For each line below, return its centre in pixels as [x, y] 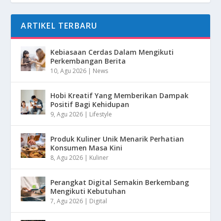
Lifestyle [101, 114]
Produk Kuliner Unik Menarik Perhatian [117, 139]
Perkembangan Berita [88, 61]
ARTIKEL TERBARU [59, 26]
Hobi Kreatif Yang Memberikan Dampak [120, 96]
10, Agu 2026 [69, 71]
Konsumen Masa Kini [87, 148]
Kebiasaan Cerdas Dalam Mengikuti [112, 52]
